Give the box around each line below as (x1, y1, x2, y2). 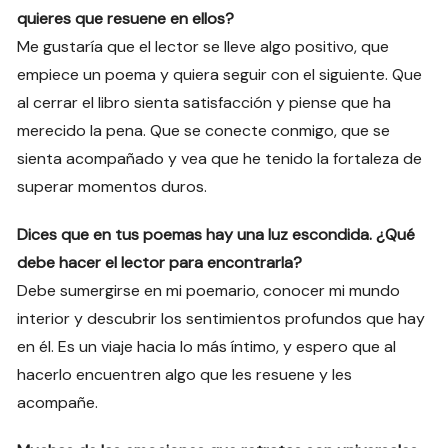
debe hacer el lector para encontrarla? (17, 252, 303, 274)
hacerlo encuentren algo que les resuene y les (17, 364, 353, 386)
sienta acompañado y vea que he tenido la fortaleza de (17, 148, 423, 170)
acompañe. (17, 392, 99, 414)
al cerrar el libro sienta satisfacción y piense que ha (17, 92, 392, 114)
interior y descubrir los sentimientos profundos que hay (17, 308, 426, 330)
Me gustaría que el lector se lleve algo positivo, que (17, 36, 390, 58)
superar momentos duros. (17, 176, 208, 198)
